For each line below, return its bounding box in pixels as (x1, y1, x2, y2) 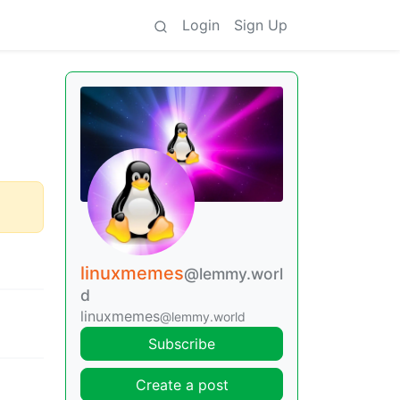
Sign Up (234, 16, 287, 34)
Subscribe (148, 334, 215, 353)
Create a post (135, 375, 229, 394)
